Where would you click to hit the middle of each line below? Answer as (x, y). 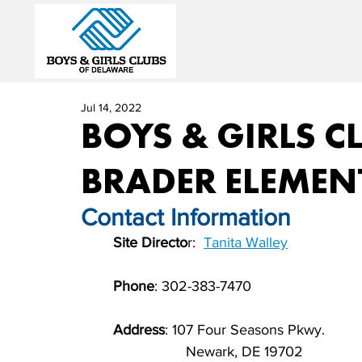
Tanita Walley (246, 242)
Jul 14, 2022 (111, 107)
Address (139, 330)
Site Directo (150, 242)
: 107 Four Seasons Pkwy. (245, 330)
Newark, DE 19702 (208, 351)
